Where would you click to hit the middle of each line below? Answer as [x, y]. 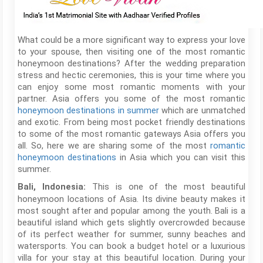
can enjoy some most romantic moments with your [131, 87]
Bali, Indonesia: [55, 187]
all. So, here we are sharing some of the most [114, 146]
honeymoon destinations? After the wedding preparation [131, 63]
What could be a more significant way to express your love [131, 40]
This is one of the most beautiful [168, 187]
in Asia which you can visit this [181, 157]
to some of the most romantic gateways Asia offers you [131, 134]
